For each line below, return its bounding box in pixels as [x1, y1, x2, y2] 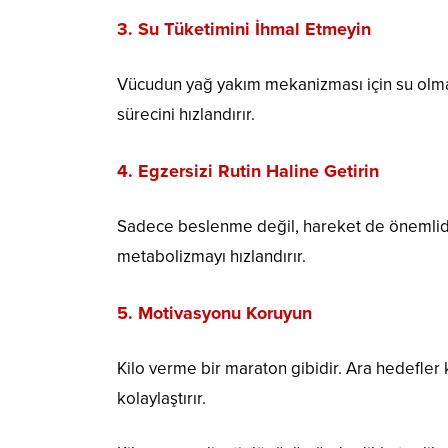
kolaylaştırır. [117, 388, 206, 410]
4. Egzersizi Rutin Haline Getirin [117, 160, 379, 183]
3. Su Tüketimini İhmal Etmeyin [117, 18, 371, 41]
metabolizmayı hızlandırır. [117, 246, 306, 268]
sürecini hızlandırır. [117, 104, 255, 126]
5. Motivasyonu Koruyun [117, 302, 312, 325]
